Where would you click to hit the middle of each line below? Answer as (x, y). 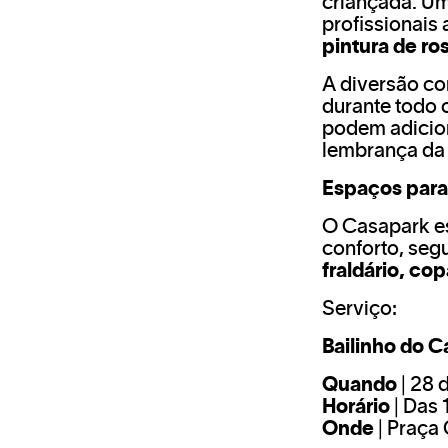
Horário (356, 407)
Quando (359, 385)
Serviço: (359, 309)
